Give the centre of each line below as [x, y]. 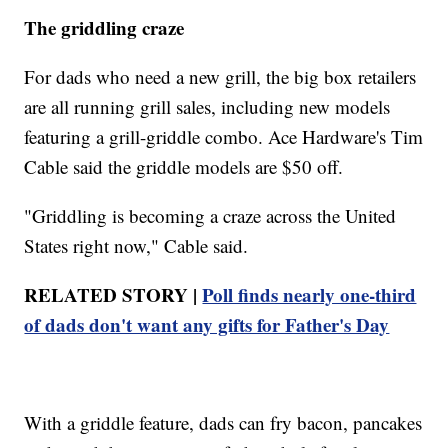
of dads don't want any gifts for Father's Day [207, 324]
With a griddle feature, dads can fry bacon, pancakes [223, 422]
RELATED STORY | [113, 294]
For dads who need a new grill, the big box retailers [220, 76]
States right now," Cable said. [136, 245]
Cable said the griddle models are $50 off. [184, 166]
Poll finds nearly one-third [309, 294]
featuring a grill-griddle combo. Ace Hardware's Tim [224, 136]
